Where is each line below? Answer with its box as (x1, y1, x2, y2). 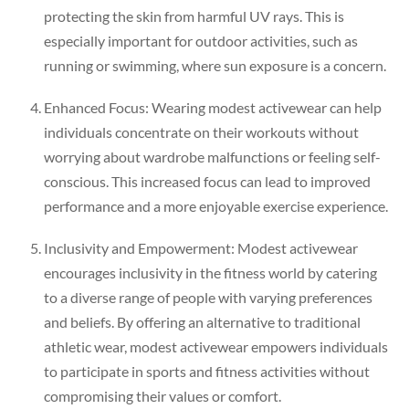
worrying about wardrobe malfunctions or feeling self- (44, 148, 381, 166)
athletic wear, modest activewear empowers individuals (44, 338, 388, 356)
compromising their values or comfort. (44, 387, 281, 405)
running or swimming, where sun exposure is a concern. (44, 57, 386, 75)
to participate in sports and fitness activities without (44, 362, 370, 381)
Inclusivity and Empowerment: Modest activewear (44, 239, 358, 257)
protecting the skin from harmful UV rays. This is (44, 7, 344, 26)
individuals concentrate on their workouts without (44, 123, 359, 142)
